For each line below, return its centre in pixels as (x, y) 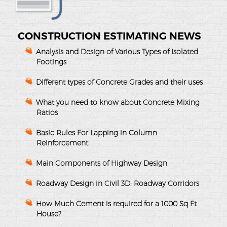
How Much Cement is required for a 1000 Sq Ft (116, 203)
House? (49, 214)
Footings (51, 62)
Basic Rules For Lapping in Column (97, 133)
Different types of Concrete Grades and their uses (119, 82)
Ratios (47, 112)
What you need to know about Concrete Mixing (118, 102)
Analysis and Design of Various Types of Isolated (117, 51)
